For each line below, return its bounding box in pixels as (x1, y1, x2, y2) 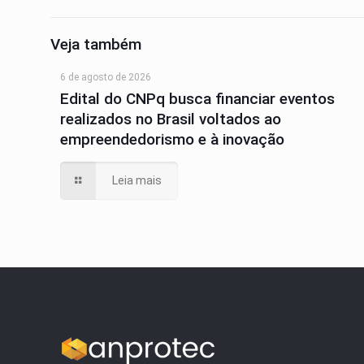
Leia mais (111, 174, 162, 187)
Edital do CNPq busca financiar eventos (60, 89, 336, 108)
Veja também (50, 35, 141, 54)
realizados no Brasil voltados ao (60, 110, 282, 128)
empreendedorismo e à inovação (60, 130, 285, 149)
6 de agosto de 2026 (60, 71, 152, 83)
